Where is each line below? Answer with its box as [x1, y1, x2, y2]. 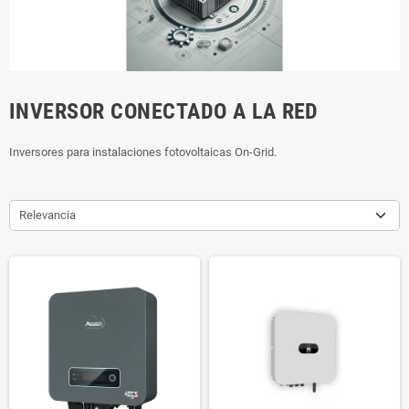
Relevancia [19, 207, 76, 222]
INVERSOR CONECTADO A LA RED [9, 98, 319, 124]
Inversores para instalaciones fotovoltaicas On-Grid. [9, 144, 277, 159]
